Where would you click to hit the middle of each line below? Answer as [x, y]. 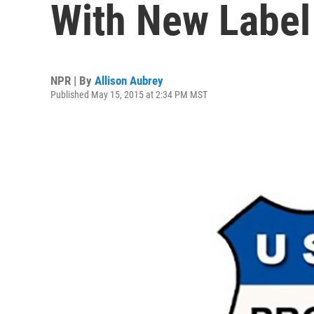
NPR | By [73, 81]
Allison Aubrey [129, 81]
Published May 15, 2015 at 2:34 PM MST [129, 95]
